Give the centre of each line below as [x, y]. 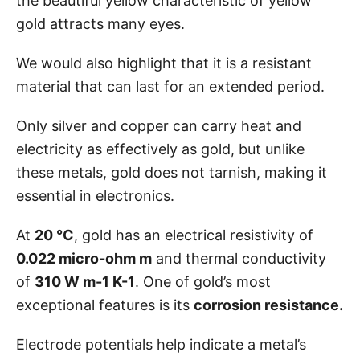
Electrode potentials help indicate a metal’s [161, 344]
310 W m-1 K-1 [85, 281]
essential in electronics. [95, 195]
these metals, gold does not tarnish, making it [172, 172]
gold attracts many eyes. [102, 23]
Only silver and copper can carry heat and [159, 125]
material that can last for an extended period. [170, 86]
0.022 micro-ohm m [84, 258]
